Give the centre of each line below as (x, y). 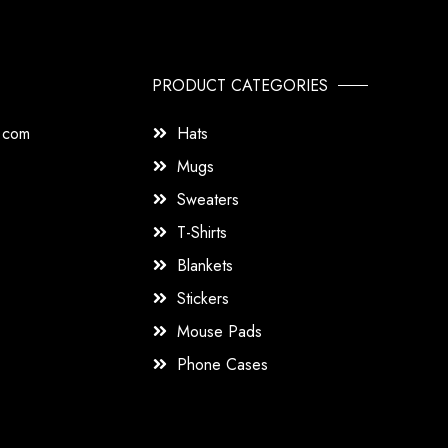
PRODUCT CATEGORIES (240, 85)
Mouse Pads (220, 331)
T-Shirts (202, 232)
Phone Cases (223, 364)
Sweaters (208, 199)
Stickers (203, 298)
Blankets (205, 265)
